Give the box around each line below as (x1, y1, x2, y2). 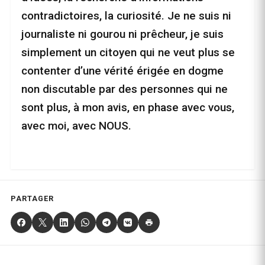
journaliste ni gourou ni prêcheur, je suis (21, 27, 224, 41)
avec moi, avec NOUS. (21, 119, 131, 133)
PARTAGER (11, 194, 54, 203)
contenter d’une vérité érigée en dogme (21, 64, 224, 78)
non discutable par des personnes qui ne (21, 82, 228, 96)
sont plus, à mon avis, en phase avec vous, (21, 101, 234, 115)
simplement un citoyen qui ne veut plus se (21, 46, 235, 60)
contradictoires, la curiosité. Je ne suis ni (21, 9, 231, 23)
